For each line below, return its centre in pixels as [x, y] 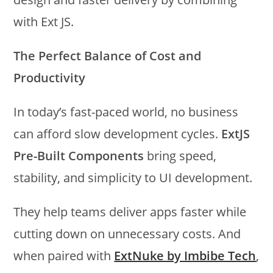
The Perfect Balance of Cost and [108, 55]
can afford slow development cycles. [118, 133]
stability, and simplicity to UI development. [133, 177]
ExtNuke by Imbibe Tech [185, 255]
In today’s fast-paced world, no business [126, 112]
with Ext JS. [44, 21]
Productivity [50, 77]
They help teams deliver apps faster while [130, 211]
